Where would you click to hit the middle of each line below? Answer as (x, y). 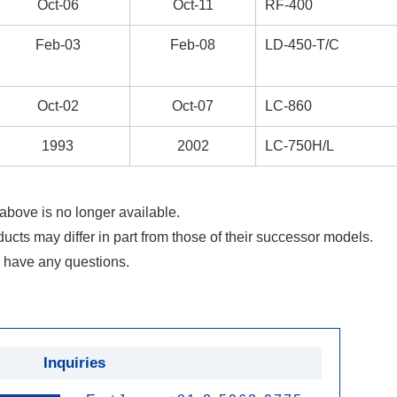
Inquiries (74, 362)
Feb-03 (58, 45)
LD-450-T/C (302, 45)
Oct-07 (193, 106)
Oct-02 (58, 106)
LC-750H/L (300, 146)
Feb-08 (193, 45)
